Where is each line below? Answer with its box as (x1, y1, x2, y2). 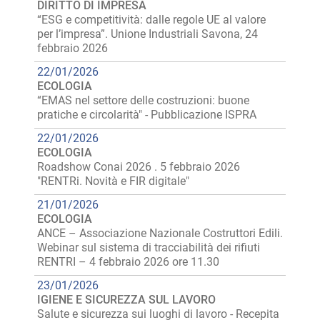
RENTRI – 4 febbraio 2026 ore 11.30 (37, 255, 219, 269)
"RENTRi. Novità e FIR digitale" (37, 174, 189, 188)
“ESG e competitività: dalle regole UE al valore (37, 13, 266, 26)
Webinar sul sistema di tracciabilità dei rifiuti (37, 241, 260, 254)
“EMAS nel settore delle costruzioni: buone (37, 94, 249, 107)
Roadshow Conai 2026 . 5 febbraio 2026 (37, 160, 240, 174)
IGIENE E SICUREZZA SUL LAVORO (37, 293, 216, 306)
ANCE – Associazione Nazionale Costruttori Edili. (37, 226, 283, 240)
